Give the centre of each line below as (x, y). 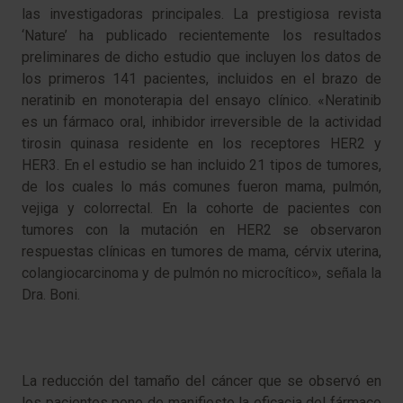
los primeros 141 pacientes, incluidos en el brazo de (201, 79)
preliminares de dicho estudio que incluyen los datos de (201, 58)
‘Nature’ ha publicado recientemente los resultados (201, 36)
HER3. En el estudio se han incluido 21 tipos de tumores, (201, 166)
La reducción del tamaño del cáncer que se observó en (201, 381)
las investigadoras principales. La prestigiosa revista (201, 14)
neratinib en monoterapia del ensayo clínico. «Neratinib (201, 101)
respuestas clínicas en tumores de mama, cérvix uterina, (201, 252)
